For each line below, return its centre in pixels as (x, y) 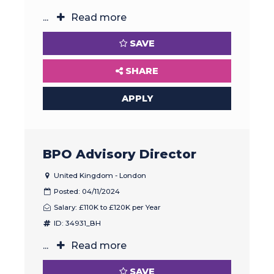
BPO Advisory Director (120, 154)
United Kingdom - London (99, 175)
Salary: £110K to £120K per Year (106, 207)
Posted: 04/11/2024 (86, 191)
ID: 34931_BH (76, 223)
